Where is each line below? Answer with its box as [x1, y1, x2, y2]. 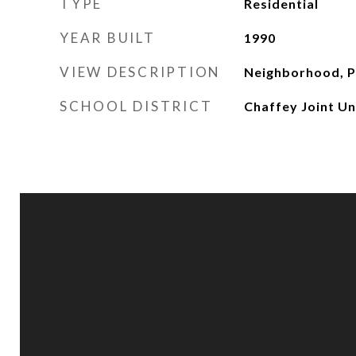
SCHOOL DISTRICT [60, 98, 213, 114]
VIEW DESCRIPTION [60, 64, 221, 80]
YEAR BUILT [60, 29, 156, 46]
